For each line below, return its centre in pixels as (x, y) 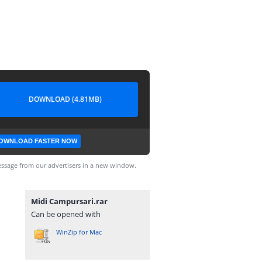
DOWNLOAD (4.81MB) (65, 99)
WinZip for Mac (79, 232)
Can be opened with (66, 214)
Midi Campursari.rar (69, 201)
